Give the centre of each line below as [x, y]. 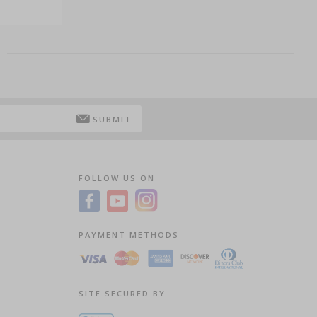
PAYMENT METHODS [128, 234]
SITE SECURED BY [122, 293]
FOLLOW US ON [116, 178]
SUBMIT [112, 119]
